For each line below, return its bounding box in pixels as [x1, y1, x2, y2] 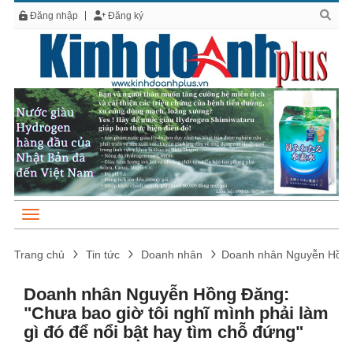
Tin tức [86, 247, 120, 261]
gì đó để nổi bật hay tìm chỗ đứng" [24, 321, 303, 342]
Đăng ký [106, 10, 143, 21]
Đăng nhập [28, 10, 78, 21]
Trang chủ [14, 247, 65, 261]
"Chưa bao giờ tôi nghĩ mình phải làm [24, 303, 329, 323]
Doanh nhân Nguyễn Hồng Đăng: [24, 284, 289, 304]
